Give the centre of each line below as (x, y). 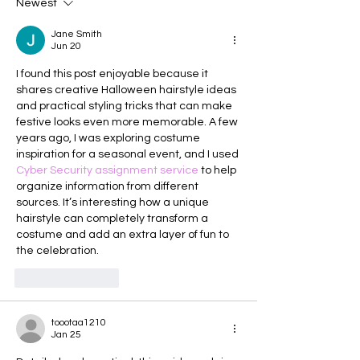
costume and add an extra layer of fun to (124, 234)
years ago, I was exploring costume (109, 138)
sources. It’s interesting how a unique (114, 202)
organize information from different (108, 186)
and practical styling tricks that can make (125, 106)
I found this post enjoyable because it (113, 74)
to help (219, 170)
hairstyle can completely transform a (113, 218)
